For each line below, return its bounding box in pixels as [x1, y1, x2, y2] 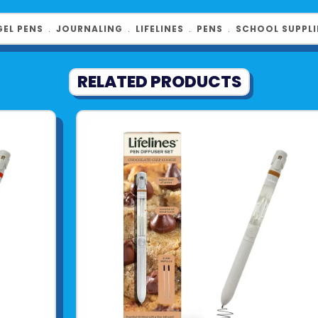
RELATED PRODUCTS [77, 70, 241, 93]
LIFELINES [136, 23, 184, 35]
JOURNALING [56, 23, 123, 35]
